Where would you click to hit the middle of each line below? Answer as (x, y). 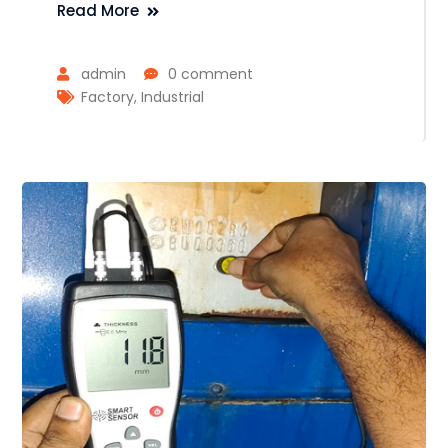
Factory (108, 97)
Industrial (173, 97)
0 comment (211, 74)
